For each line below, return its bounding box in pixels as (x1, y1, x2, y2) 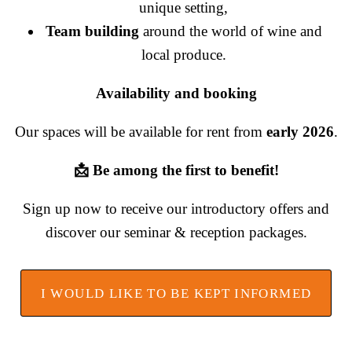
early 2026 (266, 123, 334, 141)
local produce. (141, 46, 226, 64)
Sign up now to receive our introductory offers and (23, 200, 329, 218)
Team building (45, 23, 139, 40)
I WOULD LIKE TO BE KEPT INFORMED (40, 285, 312, 301)
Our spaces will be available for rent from (14, 123, 266, 141)
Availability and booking (95, 85, 257, 102)
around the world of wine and (138, 23, 322, 40)
